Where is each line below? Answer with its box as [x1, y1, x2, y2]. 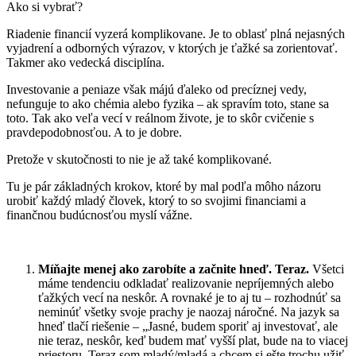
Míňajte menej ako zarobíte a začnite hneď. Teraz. [38, 261, 309, 276]
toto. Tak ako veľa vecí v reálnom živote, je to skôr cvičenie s [6, 110, 314, 125]
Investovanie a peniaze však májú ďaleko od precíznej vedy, [6, 82, 307, 96]
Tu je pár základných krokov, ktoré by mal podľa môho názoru [6, 179, 321, 193]
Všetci [309, 261, 344, 276]
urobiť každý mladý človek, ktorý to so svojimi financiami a [6, 193, 306, 207]
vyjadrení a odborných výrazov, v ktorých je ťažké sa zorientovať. [6, 41, 338, 55]
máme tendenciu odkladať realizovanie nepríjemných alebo [38, 276, 334, 290]
